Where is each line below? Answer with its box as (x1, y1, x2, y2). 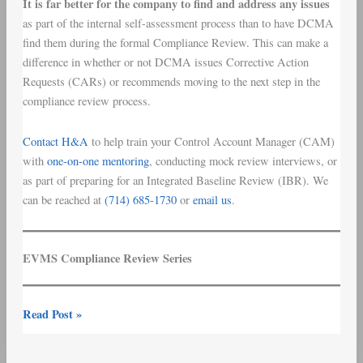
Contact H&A (22, 133, 88, 149)
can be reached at (22, 191, 105, 207)
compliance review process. (22, 93, 151, 109)
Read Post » (22, 305, 82, 322)
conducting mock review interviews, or (152, 152, 337, 169)
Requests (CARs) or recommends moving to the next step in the (22, 74, 320, 90)
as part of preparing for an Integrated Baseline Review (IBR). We (22, 172, 328, 188)
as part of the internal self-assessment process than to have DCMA (22, 15, 334, 32)
